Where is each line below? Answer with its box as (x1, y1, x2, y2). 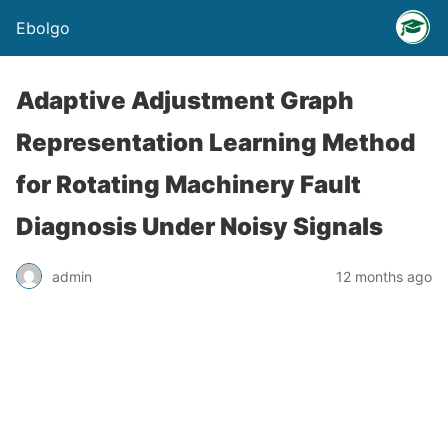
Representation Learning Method (16, 128, 415, 157)
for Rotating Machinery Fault (16, 170, 361, 199)
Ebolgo (16, 18, 70, 38)
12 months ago (336, 267, 432, 285)
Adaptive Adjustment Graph (16, 86, 354, 115)
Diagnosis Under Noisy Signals (16, 212, 383, 241)
